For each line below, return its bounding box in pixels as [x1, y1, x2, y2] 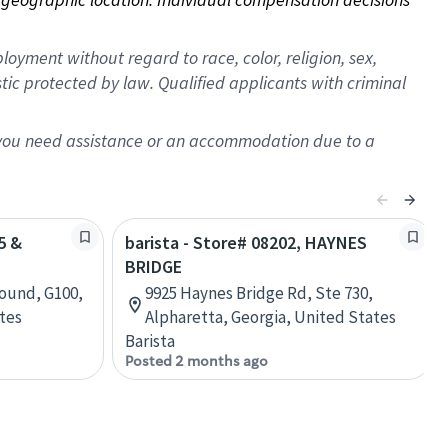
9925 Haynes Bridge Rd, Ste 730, [145, 282, 373, 304]
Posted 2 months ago [125, 352, 268, 370]
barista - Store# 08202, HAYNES [125, 231, 367, 254]
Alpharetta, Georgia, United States [145, 306, 396, 328]
